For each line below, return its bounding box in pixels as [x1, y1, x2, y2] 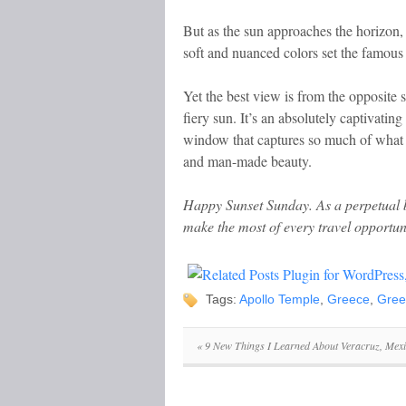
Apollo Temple [239, 292, 320, 306]
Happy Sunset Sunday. [183, 195, 313, 214]
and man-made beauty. [183, 151, 312, 170]
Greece [327, 292, 370, 306]
